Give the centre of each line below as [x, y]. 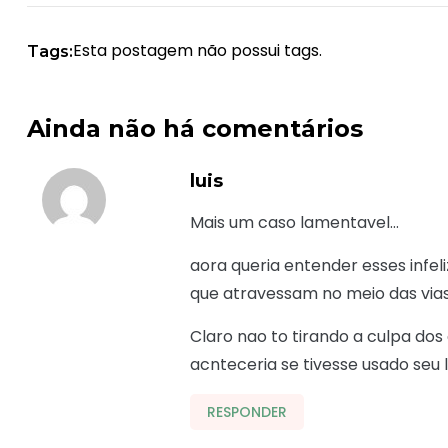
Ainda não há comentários [195, 129]
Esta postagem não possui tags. [197, 51]
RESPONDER [247, 412]
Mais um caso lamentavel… [295, 223]
